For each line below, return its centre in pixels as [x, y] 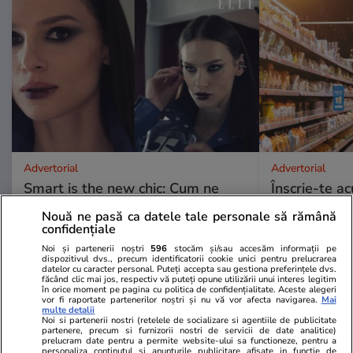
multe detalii [69, 310]
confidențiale [79, 229]
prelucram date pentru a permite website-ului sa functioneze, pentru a [189, 340]
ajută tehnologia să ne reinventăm [134, 205]
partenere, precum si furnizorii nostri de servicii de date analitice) [189, 330]
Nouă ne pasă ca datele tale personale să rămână [189, 216]
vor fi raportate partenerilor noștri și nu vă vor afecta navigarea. [180, 299]
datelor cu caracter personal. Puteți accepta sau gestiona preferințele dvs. [189, 269]
